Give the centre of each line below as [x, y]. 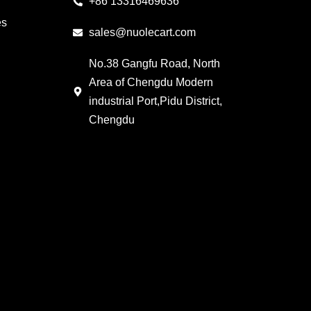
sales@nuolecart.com [142, 32]
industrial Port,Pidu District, [155, 101]
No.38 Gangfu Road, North [154, 64]
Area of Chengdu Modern [151, 82]
